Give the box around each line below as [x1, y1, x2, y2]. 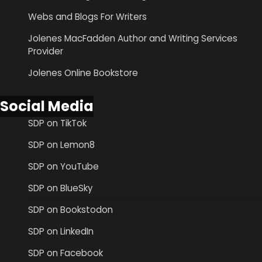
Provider [28, 44, 63, 57]
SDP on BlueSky [28, 182, 93, 195]
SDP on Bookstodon [28, 204, 113, 216]
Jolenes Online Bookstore [28, 66, 138, 79]
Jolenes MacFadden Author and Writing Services [28, 32, 237, 44]
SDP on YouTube [28, 160, 99, 173]
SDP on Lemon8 [28, 139, 95, 151]
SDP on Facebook [28, 247, 103, 260]
